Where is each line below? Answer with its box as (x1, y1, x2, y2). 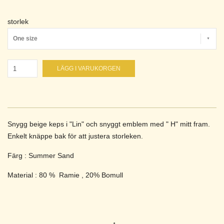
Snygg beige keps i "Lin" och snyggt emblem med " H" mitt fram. (7, 120, 210, 128)
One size (13, 35, 37, 42)
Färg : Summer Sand (7, 151, 76, 160)
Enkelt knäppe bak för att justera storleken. (7, 132, 145, 140)
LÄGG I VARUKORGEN (57, 65, 120, 72)
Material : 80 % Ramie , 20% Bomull (7, 171, 125, 179)
